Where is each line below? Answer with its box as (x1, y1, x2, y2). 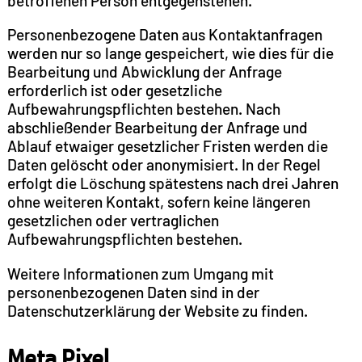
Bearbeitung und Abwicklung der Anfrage (6, 62, 282, 82)
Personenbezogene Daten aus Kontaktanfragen (6, 25, 322, 44)
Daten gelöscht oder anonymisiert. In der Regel (6, 155, 321, 175)
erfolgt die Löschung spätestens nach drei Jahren (6, 174, 339, 193)
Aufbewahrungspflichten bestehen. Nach (6, 99, 280, 119)
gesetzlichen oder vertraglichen (6, 211, 219, 230)
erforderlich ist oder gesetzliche (6, 81, 222, 100)
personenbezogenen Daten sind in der (6, 282, 259, 301)
